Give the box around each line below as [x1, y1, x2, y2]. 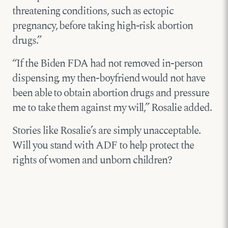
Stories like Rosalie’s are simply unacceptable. [12, 123, 201, 139]
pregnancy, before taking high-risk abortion [12, 18, 193, 35]
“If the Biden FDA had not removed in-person [12, 55, 203, 72]
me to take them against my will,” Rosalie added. [12, 100, 212, 117]
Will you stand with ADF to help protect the [12, 137, 194, 154]
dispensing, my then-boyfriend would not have [12, 70, 205, 87]
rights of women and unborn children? [12, 152, 173, 169]
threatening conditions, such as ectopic [12, 3, 174, 20]
